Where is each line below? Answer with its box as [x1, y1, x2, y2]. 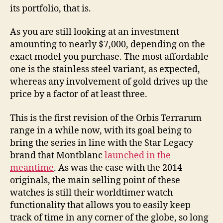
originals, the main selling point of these [10, 174, 180, 186]
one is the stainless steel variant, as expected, [10, 64, 200, 76]
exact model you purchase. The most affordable [10, 51, 209, 63]
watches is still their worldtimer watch [10, 187, 173, 199]
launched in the [105, 149, 171, 161]
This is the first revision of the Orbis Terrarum [10, 112, 202, 124]
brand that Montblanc [10, 149, 105, 161]
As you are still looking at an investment [10, 26, 179, 38]
